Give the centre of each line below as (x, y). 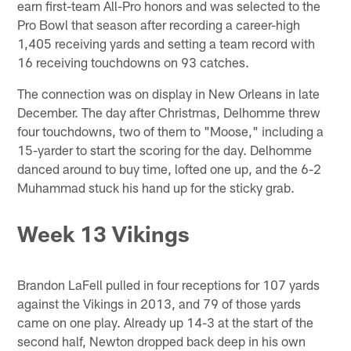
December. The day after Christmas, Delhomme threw (169, 112)
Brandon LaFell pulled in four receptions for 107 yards (169, 285)
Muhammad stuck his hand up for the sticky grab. (156, 187)
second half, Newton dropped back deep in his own (162, 341)
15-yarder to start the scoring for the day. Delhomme (165, 149)
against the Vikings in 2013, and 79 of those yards (159, 304)
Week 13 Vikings (104, 234)
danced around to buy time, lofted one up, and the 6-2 (170, 168)
